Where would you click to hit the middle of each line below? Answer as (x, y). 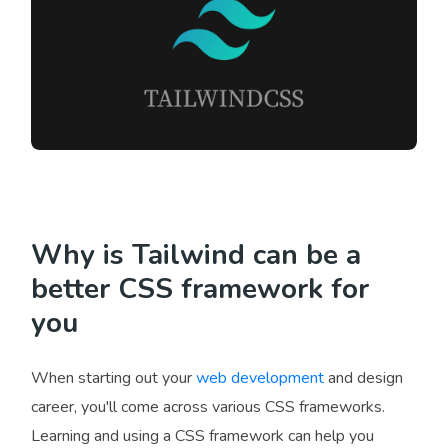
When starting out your (113, 378)
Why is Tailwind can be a (196, 255)
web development (260, 378)
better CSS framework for (200, 289)
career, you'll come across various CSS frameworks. (208, 407)
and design (363, 378)
